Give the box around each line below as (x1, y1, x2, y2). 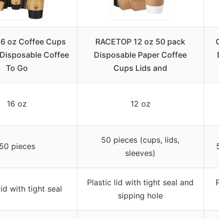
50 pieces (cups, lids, (101, 134, 179, 145)
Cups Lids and (113, 63, 167, 73)
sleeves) (125, 148, 155, 158)
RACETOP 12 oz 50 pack (95, 36, 185, 46)
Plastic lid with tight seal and (87, 177, 194, 187)
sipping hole (118, 190, 163, 200)
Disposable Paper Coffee (94, 49, 187, 60)
